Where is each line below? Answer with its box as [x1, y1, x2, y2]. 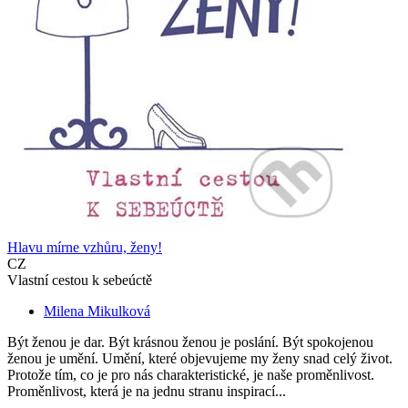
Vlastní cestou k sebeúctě [7, 272, 152, 289]
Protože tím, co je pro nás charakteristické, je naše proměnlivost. [7, 367, 374, 383]
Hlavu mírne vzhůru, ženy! [7, 240, 162, 256]
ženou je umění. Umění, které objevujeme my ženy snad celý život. [7, 351, 393, 367]
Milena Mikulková [44, 303, 150, 320]
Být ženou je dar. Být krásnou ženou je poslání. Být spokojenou [7, 334, 373, 351]
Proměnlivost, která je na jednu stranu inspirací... [7, 383, 286, 400]
